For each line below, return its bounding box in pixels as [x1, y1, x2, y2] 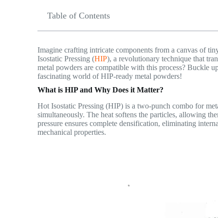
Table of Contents [47, 11, 110, 20]
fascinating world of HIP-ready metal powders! [37, 72, 182, 80]
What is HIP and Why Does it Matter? [37, 86, 164, 94]
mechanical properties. [37, 127, 107, 136]
